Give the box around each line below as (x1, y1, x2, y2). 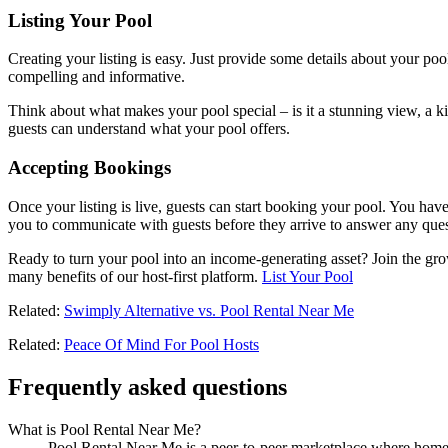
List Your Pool (262, 267, 353, 285)
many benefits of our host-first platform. (8, 267, 262, 285)
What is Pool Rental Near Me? (8, 420, 201, 438)
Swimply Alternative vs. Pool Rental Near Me (64, 301, 354, 319)
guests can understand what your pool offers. (8, 120, 290, 138)
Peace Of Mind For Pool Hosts (64, 335, 259, 353)
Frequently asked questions (8, 373, 287, 400)
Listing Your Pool (8, 9, 152, 31)
